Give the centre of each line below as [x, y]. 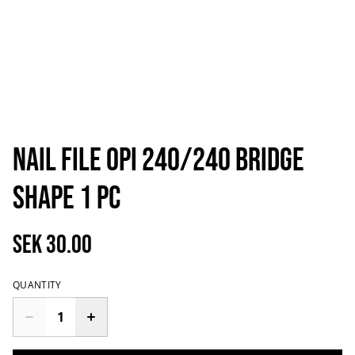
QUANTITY [37, 285]
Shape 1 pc [67, 199]
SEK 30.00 [52, 245]
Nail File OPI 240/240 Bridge [158, 161]
